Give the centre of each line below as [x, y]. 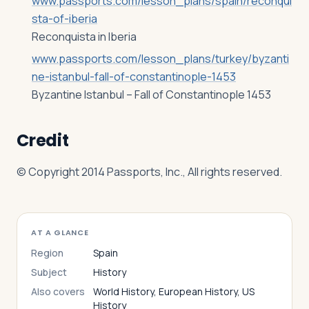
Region [47, 253]
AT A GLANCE [60, 232]
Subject [49, 272]
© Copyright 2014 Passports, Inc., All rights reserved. [149, 172]
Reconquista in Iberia [84, 37]
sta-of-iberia [64, 19]
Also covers [58, 291]
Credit [43, 140]
